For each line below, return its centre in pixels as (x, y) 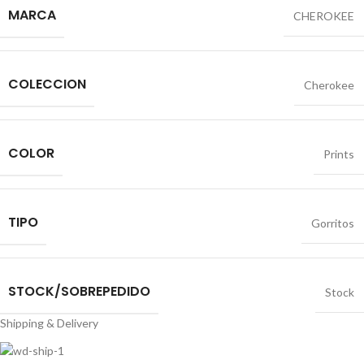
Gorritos (333, 223)
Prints (339, 154)
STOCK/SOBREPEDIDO (79, 292)
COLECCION (47, 84)
